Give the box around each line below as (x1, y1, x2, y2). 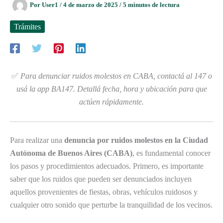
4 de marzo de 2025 (63, 1, 119, 9)
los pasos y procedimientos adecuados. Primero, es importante (10, 161, 204, 170)
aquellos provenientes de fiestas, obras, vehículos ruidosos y (10, 187, 198, 196)
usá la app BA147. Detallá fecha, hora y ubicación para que (16, 85, 207, 94)
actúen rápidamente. (79, 98, 144, 107)
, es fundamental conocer (132, 148, 211, 157)
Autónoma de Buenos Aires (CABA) (10, 148, 132, 157)
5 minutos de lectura (123, 1, 180, 9)
